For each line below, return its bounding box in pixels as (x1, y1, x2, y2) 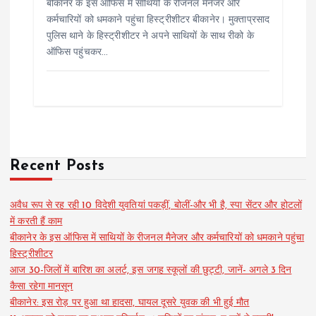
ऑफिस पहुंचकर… (46, 47, 109, 58)
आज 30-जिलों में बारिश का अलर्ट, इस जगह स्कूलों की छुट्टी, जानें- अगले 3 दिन (10, 265, 292, 276)
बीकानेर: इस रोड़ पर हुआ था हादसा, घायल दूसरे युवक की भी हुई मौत (10, 297, 250, 308)
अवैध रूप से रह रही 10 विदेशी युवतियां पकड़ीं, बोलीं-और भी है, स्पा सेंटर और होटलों (10, 200, 302, 211)
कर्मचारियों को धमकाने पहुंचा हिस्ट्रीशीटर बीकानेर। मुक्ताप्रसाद (46, 14, 270, 25)
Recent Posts (10, 158, 105, 174)
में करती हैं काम (10, 216, 63, 227)
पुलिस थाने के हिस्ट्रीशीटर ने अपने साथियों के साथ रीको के (46, 30, 254, 42)
